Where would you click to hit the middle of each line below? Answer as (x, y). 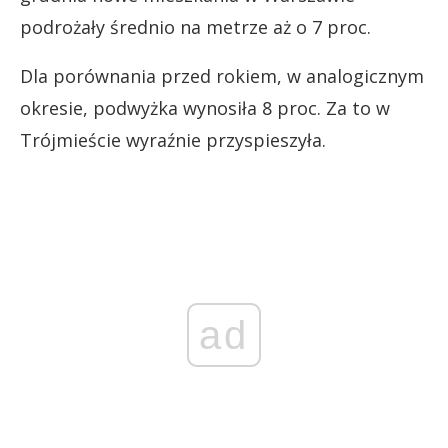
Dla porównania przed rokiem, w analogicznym (222, 75)
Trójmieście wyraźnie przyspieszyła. (173, 139)
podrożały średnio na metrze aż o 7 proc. (195, 26)
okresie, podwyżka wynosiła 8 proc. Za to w (205, 107)
